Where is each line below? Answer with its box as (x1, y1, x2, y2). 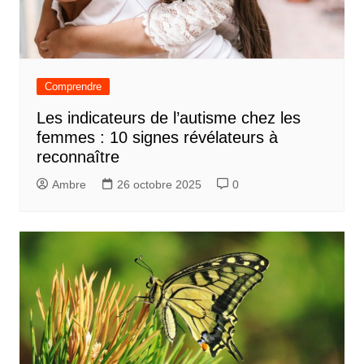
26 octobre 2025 (116, 178, 201, 192)
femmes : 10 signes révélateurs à (36, 128, 278, 147)
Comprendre (44, 80, 102, 93)
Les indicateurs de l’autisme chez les (36, 109, 301, 128)
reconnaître (36, 148, 119, 167)
